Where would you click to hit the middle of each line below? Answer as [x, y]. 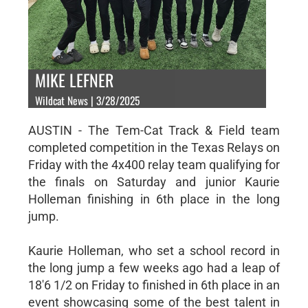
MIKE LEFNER [74, 79]
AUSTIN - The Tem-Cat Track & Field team [154, 130]
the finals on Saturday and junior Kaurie [154, 181]
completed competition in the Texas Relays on [154, 147]
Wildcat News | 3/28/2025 [87, 100]
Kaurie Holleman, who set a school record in [154, 250]
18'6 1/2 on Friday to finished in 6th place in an [154, 285]
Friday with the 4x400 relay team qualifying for [154, 164]
